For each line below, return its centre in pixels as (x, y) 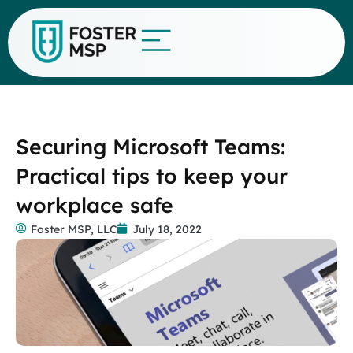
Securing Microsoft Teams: (150, 147)
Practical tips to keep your (152, 176)
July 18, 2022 (167, 229)
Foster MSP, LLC (74, 229)
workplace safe (95, 205)
